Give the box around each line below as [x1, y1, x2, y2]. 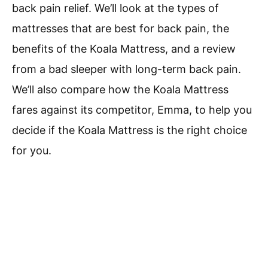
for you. [12, 144, 51, 157]
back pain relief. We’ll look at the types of [12, 2, 219, 15]
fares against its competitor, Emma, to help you [12, 103, 252, 117]
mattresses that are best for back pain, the [12, 22, 229, 35]
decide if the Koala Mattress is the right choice [12, 124, 247, 137]
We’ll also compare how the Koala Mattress [12, 83, 229, 96]
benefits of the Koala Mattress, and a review [12, 42, 236, 56]
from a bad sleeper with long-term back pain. [12, 63, 241, 76]
